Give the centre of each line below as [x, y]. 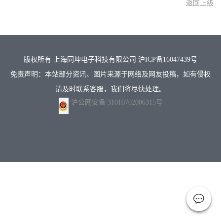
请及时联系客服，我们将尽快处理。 [110, 89]
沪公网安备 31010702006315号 [117, 102]
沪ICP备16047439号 [168, 59]
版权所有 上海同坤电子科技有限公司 [81, 59]
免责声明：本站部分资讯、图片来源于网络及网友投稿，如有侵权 [110, 74]
